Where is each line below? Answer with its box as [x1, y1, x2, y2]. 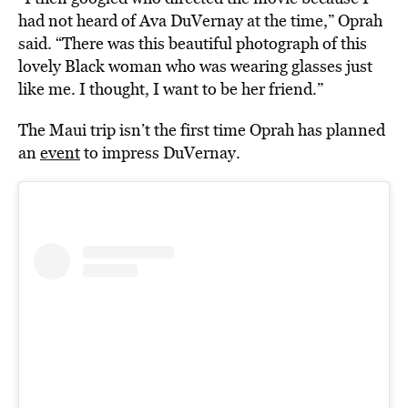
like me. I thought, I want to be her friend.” [18, 77, 323, 101]
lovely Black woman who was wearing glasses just [18, 55, 372, 78]
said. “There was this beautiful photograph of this [18, 32, 367, 56]
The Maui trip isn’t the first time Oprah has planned [18, 118, 385, 142]
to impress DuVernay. [80, 141, 240, 165]
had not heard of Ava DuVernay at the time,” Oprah [18, 9, 382, 33]
